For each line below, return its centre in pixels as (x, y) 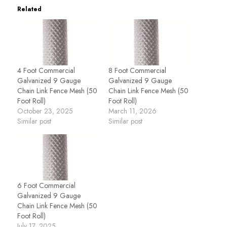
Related (29, 9)
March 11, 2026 (133, 111)
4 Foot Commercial (46, 70)
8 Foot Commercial (137, 70)
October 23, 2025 (45, 111)
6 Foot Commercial (46, 186)
